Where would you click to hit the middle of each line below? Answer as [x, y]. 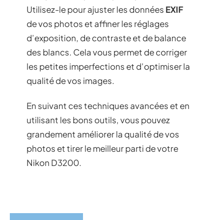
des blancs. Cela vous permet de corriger [107, 52]
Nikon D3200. [54, 163]
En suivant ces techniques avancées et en [108, 106]
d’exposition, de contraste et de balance [106, 38]
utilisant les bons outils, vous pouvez [98, 120]
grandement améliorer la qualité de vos [103, 134]
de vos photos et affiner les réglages [98, 23]
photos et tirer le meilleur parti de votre [102, 149]
